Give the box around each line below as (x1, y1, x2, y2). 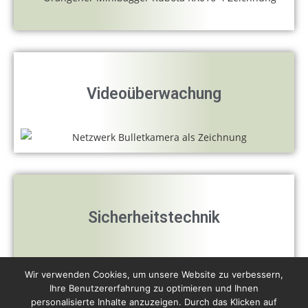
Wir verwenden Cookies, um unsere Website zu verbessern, (25, 269, 283, 280)
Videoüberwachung (87, 85, 221, 104)
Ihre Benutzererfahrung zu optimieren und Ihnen (49, 283, 258, 294)
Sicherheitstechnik (88, 208, 220, 228)
